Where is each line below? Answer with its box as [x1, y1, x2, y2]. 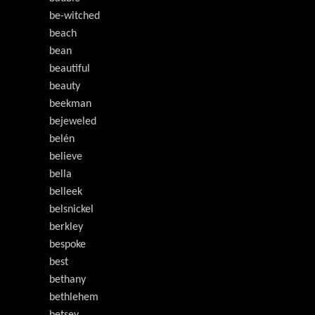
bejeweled [49, 116, 96, 128]
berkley [49, 221, 83, 233]
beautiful [49, 63, 90, 75]
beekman [49, 98, 91, 110]
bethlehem [49, 292, 98, 304]
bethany [49, 274, 86, 286]
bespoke [49, 239, 86, 251]
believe [49, 151, 82, 163]
